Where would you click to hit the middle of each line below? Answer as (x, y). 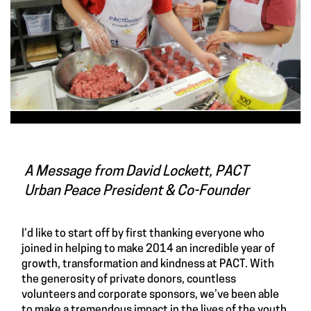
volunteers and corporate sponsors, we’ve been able (150, 295)
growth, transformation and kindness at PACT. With (148, 264)
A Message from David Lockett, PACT (136, 172)
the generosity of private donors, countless (129, 279)
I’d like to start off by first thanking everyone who (143, 234)
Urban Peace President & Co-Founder (137, 191)
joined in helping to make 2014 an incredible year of (148, 249)
